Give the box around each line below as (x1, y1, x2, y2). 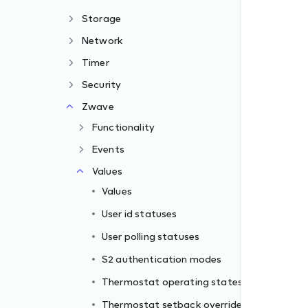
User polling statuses (102, 230, 200, 242)
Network (82, 34, 124, 46)
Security (82, 78, 122, 90)
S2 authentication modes (102, 253, 222, 265)
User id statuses (102, 208, 177, 219)
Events (92, 143, 124, 155)
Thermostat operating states (102, 276, 243, 287)
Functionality (92, 121, 155, 133)
